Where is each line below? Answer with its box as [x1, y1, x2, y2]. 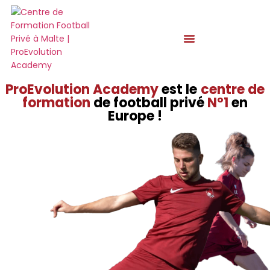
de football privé [93, 93, 204, 112]
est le [162, 80, 197, 99]
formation [22, 93, 93, 112]
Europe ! [108, 106, 162, 125]
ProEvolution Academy [5, 80, 162, 99]
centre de [201, 80, 265, 99]
